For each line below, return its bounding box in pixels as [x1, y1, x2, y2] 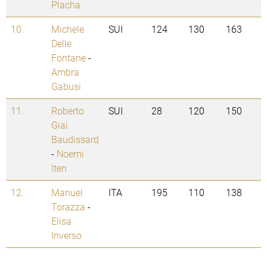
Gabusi [51, 80, 81, 93]
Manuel [51, 186, 83, 199]
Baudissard [51, 133, 99, 146]
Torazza [51, 200, 85, 213]
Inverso [51, 229, 82, 242]
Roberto [51, 104, 84, 117]
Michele [51, 23, 84, 36]
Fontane [51, 51, 86, 64]
